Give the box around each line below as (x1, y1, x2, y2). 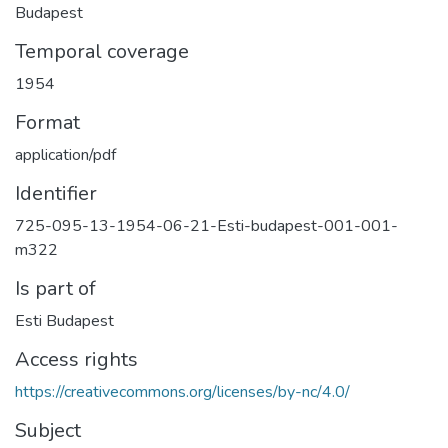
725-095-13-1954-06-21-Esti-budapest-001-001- (15, 215, 398, 238)
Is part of (15, 275, 96, 303)
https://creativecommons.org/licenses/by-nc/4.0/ (15, 381, 350, 404)
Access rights (15, 346, 138, 374)
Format (15, 109, 80, 137)
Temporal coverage (15, 38, 189, 66)
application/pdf (15, 144, 116, 167)
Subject (15, 417, 81, 445)
